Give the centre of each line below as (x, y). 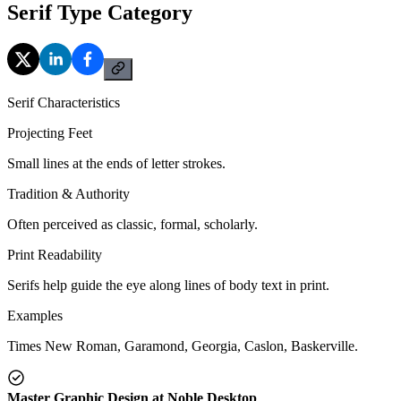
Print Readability (55, 254)
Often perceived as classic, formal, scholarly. (132, 224)
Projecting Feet (50, 132)
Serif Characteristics (64, 102)
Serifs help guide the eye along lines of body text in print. (168, 285)
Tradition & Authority (68, 193)
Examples (35, 315)
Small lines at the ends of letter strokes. (116, 163)
